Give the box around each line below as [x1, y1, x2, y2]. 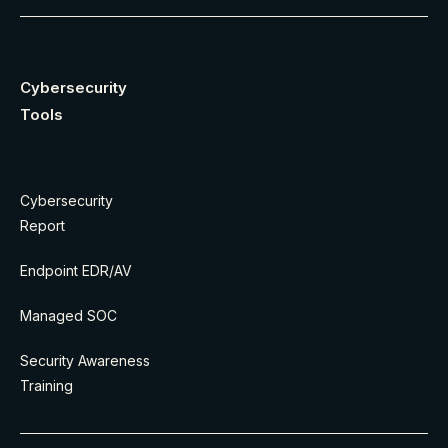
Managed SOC [20, 307, 117, 325]
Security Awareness [20, 352, 150, 370]
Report [20, 217, 65, 235]
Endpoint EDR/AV [20, 262, 132, 280]
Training [20, 377, 73, 395]
